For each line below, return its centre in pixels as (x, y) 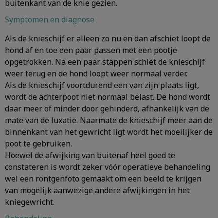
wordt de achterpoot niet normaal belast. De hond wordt (108, 97)
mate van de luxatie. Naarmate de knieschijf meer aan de (109, 120)
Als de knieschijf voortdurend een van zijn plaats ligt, (102, 85)
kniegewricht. (30, 202)
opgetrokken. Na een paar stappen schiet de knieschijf (105, 62)
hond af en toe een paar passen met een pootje (91, 50)
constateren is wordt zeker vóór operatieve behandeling (108, 167)
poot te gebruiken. (38, 144)
